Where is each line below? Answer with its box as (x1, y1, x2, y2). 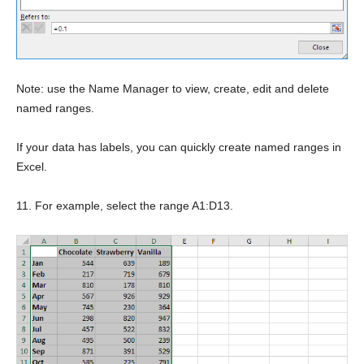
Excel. (16, 160, 47, 174)
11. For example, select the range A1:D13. (16, 199, 233, 213)
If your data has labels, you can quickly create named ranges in (16, 141, 341, 154)
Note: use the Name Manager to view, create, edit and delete (16, 82, 329, 96)
